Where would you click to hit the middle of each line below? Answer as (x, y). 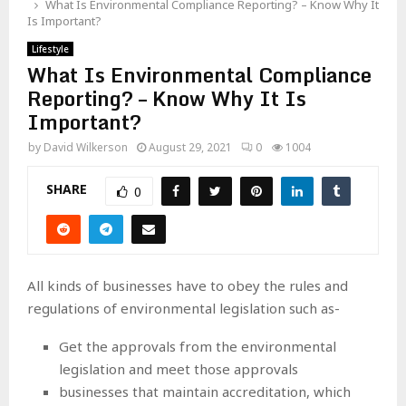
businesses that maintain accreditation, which (205, 392)
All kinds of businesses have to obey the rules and (188, 286)
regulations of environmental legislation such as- (184, 309)
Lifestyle (50, 48)
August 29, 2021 (190, 147)
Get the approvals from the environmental (198, 347)
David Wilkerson (86, 147)
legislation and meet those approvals (179, 369)
